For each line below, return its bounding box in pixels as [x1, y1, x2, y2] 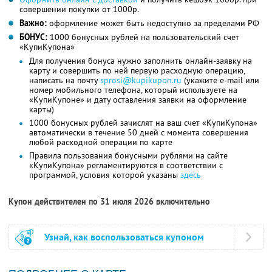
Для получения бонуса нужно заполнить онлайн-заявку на [29, 55, 252, 67]
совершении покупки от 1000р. [19, 4, 139, 15]
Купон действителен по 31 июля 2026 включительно [8, 196, 210, 208]
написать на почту [29, 75, 100, 86]
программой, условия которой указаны [29, 169, 180, 181]
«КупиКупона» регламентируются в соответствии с [29, 160, 223, 171]
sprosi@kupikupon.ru [100, 75, 182, 86]
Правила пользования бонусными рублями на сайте [29, 150, 228, 161]
